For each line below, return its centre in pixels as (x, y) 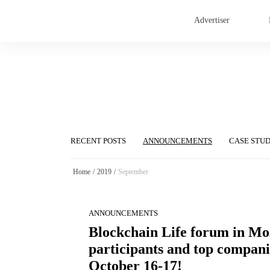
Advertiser (212, 20)
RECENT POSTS (98, 141)
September (133, 172)
